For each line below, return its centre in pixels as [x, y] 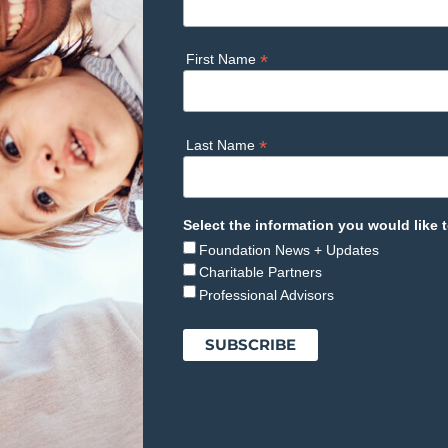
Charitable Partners [261, 272]
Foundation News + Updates [289, 249]
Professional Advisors [267, 294]
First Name [223, 59]
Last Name [223, 144]
